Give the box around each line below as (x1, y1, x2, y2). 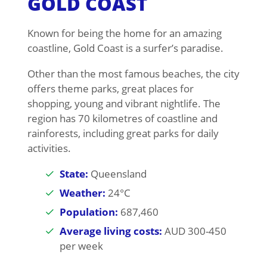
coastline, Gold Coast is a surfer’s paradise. (27, 41, 223, 55)
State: (59, 167, 88, 181)
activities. (27, 141, 71, 156)
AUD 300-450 (162, 224, 226, 238)
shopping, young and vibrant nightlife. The (27, 97, 221, 111)
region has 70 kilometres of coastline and (27, 111, 218, 126)
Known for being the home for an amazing (27, 26, 222, 41)
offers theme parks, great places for (27, 82, 194, 96)
